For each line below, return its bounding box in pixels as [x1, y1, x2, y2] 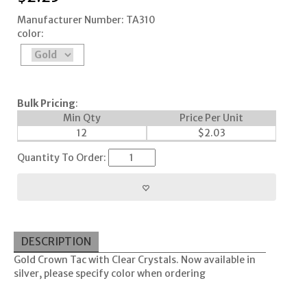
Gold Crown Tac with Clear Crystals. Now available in [13, 254, 256, 267]
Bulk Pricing [16, 97, 75, 110]
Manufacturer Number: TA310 [16, 14, 156, 27]
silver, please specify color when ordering [13, 267, 206, 280]
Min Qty [62, 112, 101, 125]
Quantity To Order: [16, 151, 108, 164]
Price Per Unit [179, 112, 243, 125]
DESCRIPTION [21, 234, 91, 248]
